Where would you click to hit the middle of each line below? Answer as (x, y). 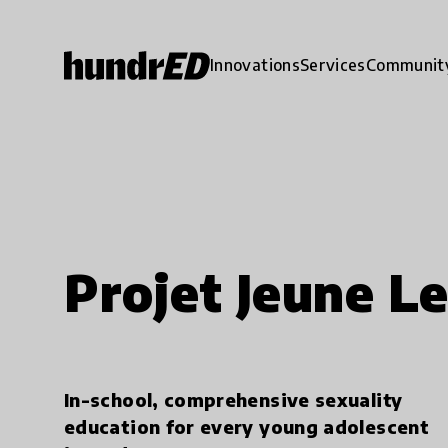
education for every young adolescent (246, 426)
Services (332, 64)
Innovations (255, 64)
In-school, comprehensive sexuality (233, 399)
